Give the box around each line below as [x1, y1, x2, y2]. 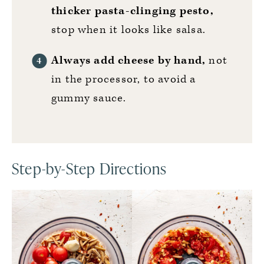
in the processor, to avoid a [51, 72, 196, 87]
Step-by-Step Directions [12, 158, 167, 179]
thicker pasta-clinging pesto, [51, 4, 214, 18]
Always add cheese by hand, [51, 53, 209, 68]
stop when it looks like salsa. [51, 22, 206, 37]
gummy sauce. [51, 91, 127, 105]
